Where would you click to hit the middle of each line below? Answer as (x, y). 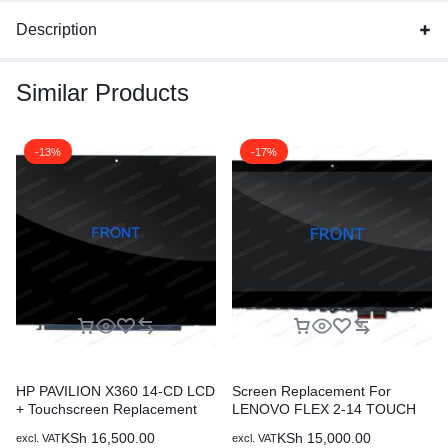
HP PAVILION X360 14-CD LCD (115, 391)
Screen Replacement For (311, 391)
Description (56, 29)
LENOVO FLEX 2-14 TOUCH (324, 409)
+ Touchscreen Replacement (106, 409)
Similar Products (102, 92)
